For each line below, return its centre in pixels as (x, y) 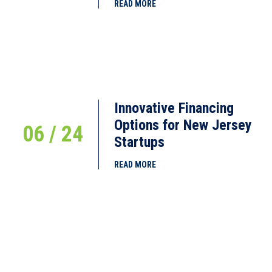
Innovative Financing (174, 108)
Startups (140, 142)
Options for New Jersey (183, 125)
